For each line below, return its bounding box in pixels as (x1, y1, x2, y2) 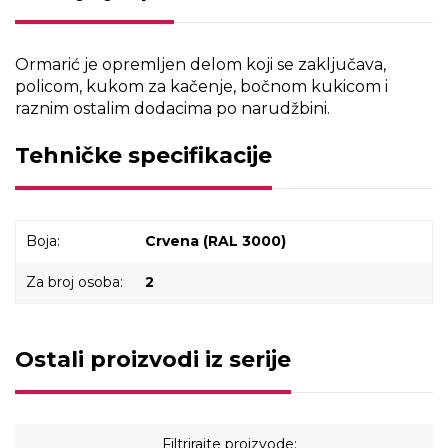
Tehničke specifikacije (15, 142, 272, 169)
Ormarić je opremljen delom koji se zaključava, (15, 55, 386, 74)
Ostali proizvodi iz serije (15, 346, 291, 373)
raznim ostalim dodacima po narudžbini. (15, 99, 330, 118)
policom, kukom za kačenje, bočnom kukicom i (15, 77, 388, 96)
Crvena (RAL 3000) (145, 232, 286, 250)
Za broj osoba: (26, 273, 123, 291)
